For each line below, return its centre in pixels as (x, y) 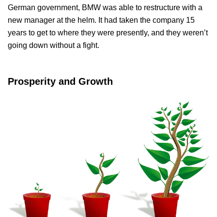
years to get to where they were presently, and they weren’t (108, 33)
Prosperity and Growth (60, 82)
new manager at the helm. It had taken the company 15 (101, 20)
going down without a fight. (54, 46)
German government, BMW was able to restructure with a (105, 8)
